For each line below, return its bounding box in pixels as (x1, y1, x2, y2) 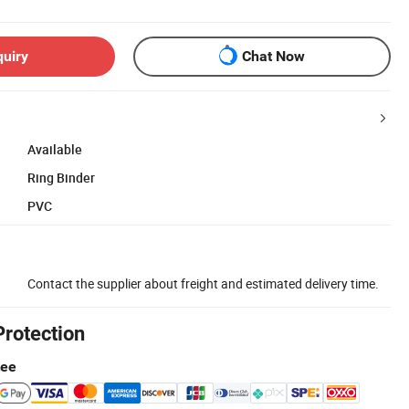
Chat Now (242, 47, 305, 66)
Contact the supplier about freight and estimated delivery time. (27, 274, 379, 292)
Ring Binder (27, 168, 95, 186)
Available (27, 140, 82, 158)
